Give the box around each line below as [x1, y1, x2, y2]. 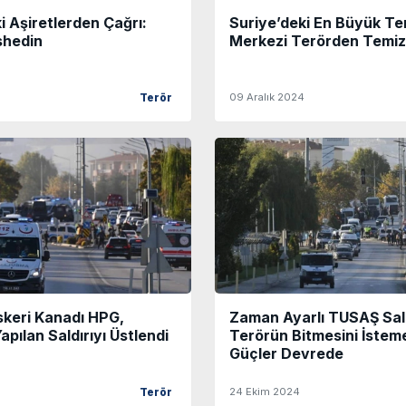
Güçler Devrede [229, 344, 343, 363]
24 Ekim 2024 [229, 385, 300, 399]
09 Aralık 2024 [229, 91, 304, 104]
